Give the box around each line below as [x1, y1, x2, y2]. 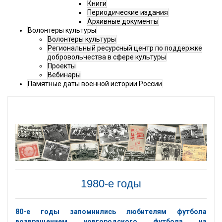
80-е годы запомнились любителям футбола [15, 208, 207, 216]
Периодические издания [87, 8, 168, 17]
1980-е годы [81, 177, 141, 190]
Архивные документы [87, 17, 159, 26]
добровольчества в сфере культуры [47, 53, 166, 61]
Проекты [48, 62, 76, 70]
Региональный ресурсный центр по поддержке [48, 44, 202, 53]
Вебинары [48, 71, 81, 79]
